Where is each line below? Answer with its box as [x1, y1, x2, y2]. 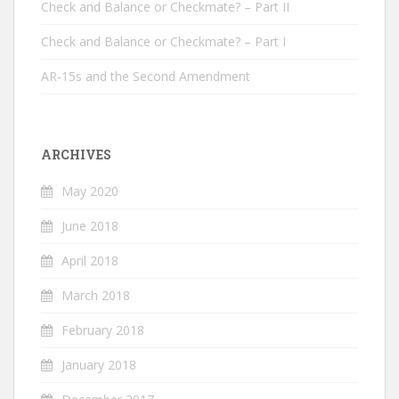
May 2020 [61, 183, 118, 199]
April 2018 [61, 252, 118, 269]
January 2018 [61, 356, 136, 373]
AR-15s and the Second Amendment [41, 68, 250, 85]
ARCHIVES [41, 146, 111, 163]
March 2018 [61, 287, 130, 304]
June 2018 [61, 217, 118, 234]
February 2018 [61, 322, 144, 338]
